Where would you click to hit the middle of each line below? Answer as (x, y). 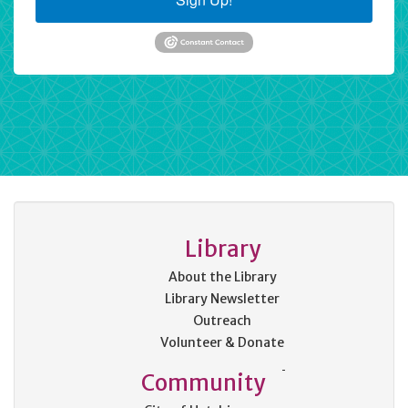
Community (203, 383)
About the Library (222, 277)
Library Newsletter (222, 299)
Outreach (222, 321)
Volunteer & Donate (222, 342)
